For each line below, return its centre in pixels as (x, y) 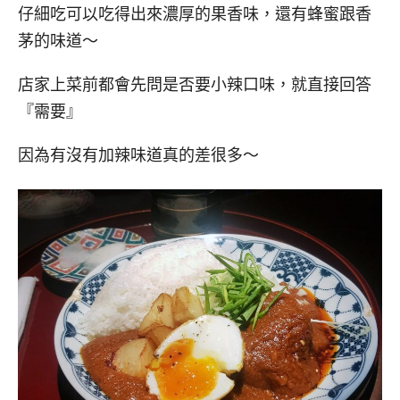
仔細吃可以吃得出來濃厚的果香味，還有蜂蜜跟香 (195, 15)
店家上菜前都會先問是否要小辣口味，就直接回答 (195, 84)
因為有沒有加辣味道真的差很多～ (138, 155)
